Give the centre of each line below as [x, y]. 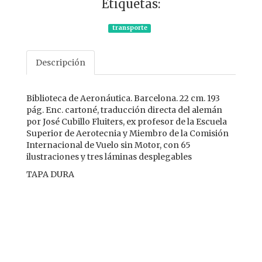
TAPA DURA [50, 175]
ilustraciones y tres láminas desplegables [109, 157]
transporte [130, 28]
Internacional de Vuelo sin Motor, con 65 [108, 145]
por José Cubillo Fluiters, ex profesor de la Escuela [127, 122]
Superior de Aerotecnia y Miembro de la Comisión [127, 134]
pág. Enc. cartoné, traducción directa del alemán [124, 110]
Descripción [61, 63]
